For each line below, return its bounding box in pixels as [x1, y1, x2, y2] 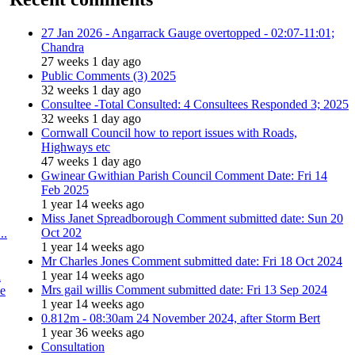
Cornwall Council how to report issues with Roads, [41, 125, 297, 139]
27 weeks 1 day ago [41, 54, 141, 68]
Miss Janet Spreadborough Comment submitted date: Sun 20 [41, 211, 343, 225]
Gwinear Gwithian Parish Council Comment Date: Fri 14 [41, 168, 327, 182]
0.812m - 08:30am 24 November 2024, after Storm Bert [41, 311, 320, 325]
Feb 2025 [41, 182, 89, 197]
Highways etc [41, 139, 110, 154]
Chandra [41, 40, 84, 54]
